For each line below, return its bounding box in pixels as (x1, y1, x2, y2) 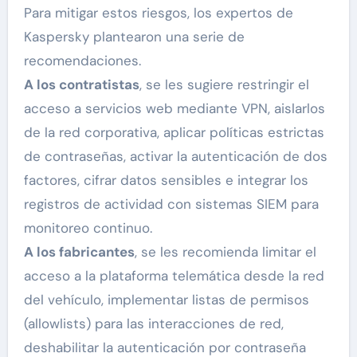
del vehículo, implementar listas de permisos (23, 291, 309, 309)
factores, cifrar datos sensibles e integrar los (23, 171, 308, 190)
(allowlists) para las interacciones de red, (23, 315, 284, 333)
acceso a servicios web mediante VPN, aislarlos (23, 100, 325, 118)
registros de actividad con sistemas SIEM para (23, 195, 319, 214)
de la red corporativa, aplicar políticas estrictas (23, 124, 324, 142)
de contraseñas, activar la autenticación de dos (23, 147, 328, 166)
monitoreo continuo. (23, 219, 152, 237)
